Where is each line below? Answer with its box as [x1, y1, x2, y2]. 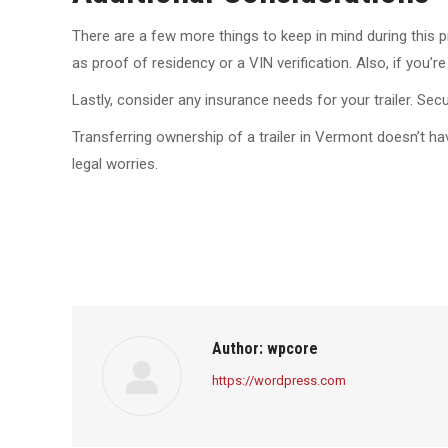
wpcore [263, 339, 318, 358]
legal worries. [72, 155, 158, 173]
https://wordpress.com [212, 373, 346, 388]
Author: [212, 339, 263, 358]
